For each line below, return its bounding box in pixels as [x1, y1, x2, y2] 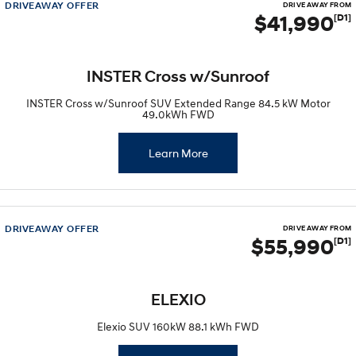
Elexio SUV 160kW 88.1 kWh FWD [97, 319, 259, 333]
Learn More [148, 146, 208, 160]
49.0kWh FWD [141, 107, 215, 121]
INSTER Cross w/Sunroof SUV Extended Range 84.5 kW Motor [25, 96, 331, 110]
